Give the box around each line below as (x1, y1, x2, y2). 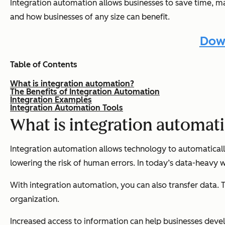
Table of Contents (10, 60, 77, 70)
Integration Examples (10, 95, 92, 105)
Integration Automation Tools (10, 103, 123, 113)
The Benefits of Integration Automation (10, 87, 160, 97)
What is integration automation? (10, 79, 134, 89)
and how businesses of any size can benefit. (10, 12, 170, 22)
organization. (10, 194, 59, 204)
